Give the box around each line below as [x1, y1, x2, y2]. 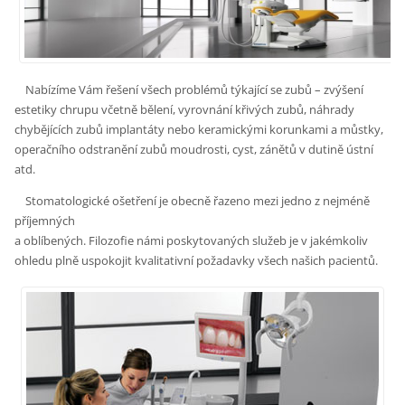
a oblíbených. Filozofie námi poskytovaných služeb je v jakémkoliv [14, 231, 369, 249]
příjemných [14, 212, 76, 229]
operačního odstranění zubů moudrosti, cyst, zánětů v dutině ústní [14, 140, 374, 157]
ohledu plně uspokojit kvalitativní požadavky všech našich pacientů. [14, 251, 379, 268]
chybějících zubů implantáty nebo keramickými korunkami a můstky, [14, 120, 384, 137]
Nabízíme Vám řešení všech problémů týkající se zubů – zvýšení [14, 80, 364, 98]
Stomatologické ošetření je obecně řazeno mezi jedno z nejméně [14, 192, 371, 209]
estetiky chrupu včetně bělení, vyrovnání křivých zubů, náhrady [14, 100, 355, 118]
